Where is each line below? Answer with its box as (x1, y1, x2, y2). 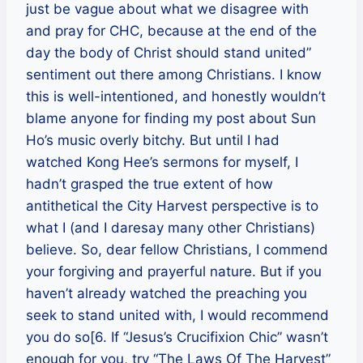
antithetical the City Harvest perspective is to (26, 197, 318, 214)
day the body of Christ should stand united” (26, 44, 311, 61)
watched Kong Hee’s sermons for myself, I (26, 153, 298, 170)
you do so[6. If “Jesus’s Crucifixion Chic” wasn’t (26, 328, 328, 345)
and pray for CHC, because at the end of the (26, 22, 317, 39)
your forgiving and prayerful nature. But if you (26, 263, 322, 280)
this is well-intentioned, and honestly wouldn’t (26, 88, 326, 105)
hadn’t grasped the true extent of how (26, 175, 273, 192)
